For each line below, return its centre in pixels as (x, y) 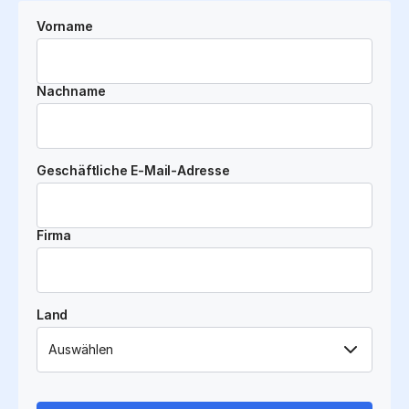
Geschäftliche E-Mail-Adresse (133, 171)
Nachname (71, 91)
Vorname (65, 26)
